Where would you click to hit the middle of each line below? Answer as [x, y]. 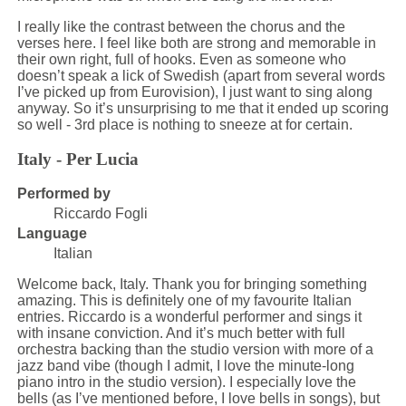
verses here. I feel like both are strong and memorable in [196, 43]
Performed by [63, 193]
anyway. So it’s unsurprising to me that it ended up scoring [203, 108]
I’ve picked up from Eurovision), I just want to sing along [194, 92]
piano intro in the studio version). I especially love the [186, 382]
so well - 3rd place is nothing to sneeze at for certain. [184, 124]
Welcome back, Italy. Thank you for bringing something [192, 284]
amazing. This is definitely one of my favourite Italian [184, 300]
